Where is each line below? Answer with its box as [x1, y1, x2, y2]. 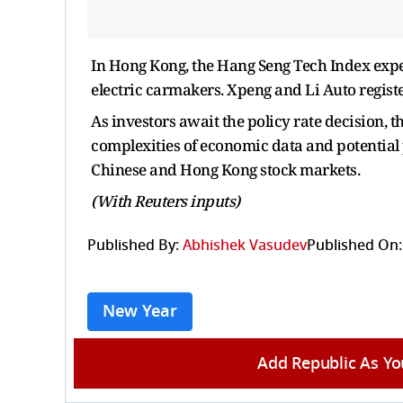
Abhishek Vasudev [183, 234, 307, 256]
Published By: [87, 234, 179, 256]
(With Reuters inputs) [91, 190, 240, 211]
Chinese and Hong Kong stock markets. [91, 158, 360, 180]
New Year [103, 299, 177, 323]
